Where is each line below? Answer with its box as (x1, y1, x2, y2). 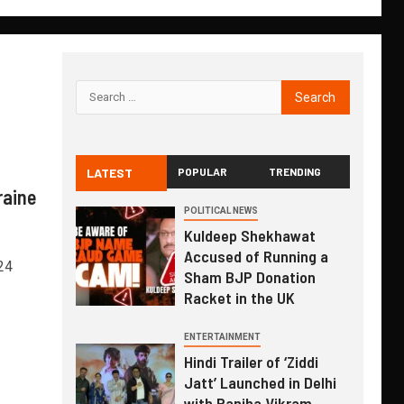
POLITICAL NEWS (183, 205, 258, 216)
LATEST (86, 164, 133, 180)
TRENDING (269, 164, 322, 178)
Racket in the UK (183, 287, 295, 308)
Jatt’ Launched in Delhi (183, 372, 336, 392)
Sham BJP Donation (183, 266, 316, 287)
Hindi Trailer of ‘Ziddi (183, 351, 318, 372)
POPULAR (178, 164, 228, 178)
